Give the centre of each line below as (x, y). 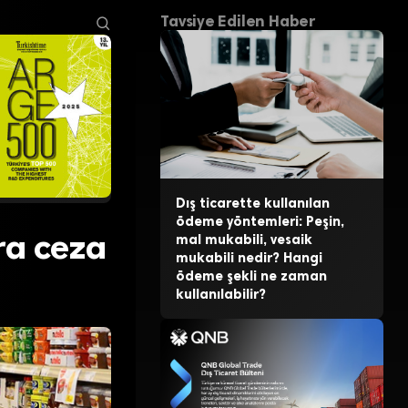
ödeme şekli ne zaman (251, 276)
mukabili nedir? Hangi (249, 258)
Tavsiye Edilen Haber (238, 21)
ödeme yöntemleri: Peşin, (260, 222)
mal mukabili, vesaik (244, 240)
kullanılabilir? (220, 295)
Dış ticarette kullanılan (252, 204)
